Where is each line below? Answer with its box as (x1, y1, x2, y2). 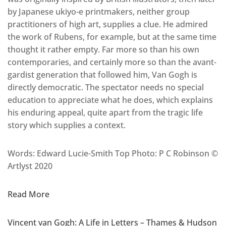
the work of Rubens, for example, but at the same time (8, 31, 216, 42)
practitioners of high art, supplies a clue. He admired (8, 18, 208, 30)
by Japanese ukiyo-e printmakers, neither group (8, 6, 190, 17)
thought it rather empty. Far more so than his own (8, 43, 199, 55)
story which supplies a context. (8, 119, 126, 131)
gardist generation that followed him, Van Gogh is (8, 69, 197, 80)
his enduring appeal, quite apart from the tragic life (8, 106, 203, 118)
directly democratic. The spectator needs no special (8, 81, 204, 93)
